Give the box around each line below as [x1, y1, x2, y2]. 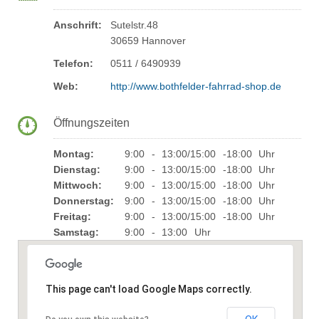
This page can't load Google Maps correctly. [45, 283, 252, 295]
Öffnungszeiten [53, 117, 130, 129]
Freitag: [53, 211, 91, 222]
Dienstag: [53, 164, 100, 175]
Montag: [53, 148, 94, 159]
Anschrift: [53, 19, 102, 31]
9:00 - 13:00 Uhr [125, 226, 211, 238]
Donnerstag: [53, 195, 114, 206]
